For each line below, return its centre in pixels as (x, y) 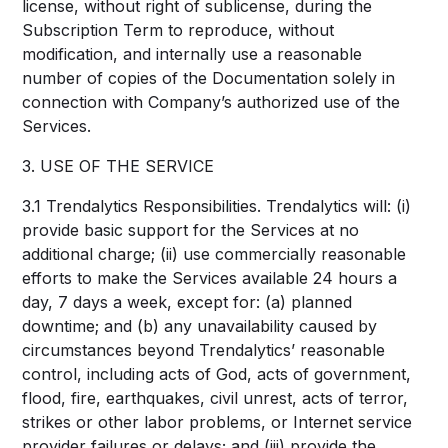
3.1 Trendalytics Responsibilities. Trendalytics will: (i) (217, 206)
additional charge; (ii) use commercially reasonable (214, 254)
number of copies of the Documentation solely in (209, 78)
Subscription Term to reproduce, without (178, 30)
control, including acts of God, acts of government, (217, 374)
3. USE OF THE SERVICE (118, 166)
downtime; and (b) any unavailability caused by (200, 326)
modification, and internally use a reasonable (192, 54)
